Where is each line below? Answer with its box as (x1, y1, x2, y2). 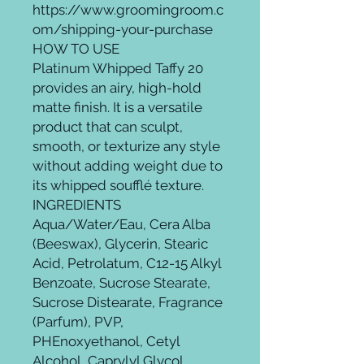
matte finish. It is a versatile (32, 99, 202, 115)
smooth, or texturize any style (32, 138, 220, 154)
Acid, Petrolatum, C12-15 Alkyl (32, 255, 221, 271)
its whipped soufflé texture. (32, 177, 204, 193)
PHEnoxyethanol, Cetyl (32, 333, 180, 349)
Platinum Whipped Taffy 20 (32, 60, 203, 76)
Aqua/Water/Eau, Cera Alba (32, 216, 210, 232)
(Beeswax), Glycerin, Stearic (32, 236, 208, 252)
